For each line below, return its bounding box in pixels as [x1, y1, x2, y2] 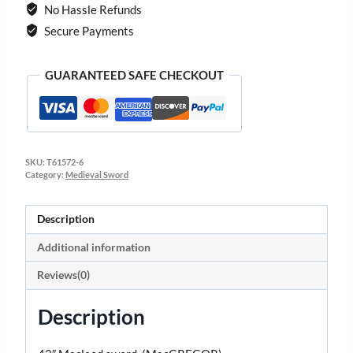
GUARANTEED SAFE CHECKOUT [45, 68, 224, 83]
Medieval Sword [65, 170, 128, 180]
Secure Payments [41, 24, 134, 39]
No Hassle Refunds [41, 2, 142, 17]
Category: [25, 170, 65, 180]
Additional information [36, 240, 150, 254]
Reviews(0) [36, 269, 90, 281]
